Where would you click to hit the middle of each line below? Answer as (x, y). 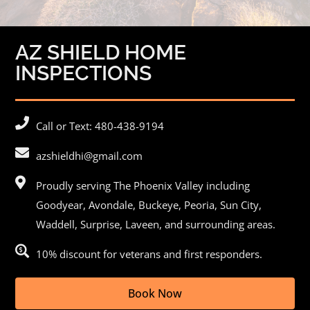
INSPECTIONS (84, 73)
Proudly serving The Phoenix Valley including (143, 185)
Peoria (200, 204)
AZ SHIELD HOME (101, 52)
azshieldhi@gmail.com (90, 155)
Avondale (111, 204)
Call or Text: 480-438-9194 (100, 126)
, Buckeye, (159, 204)
